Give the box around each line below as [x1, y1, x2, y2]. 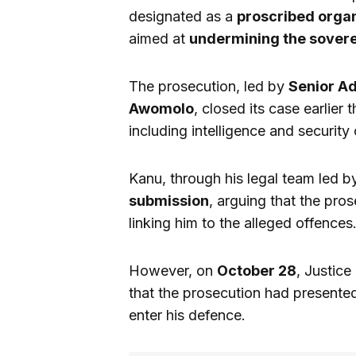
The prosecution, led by [129, 77, 288, 95]
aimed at [129, 29, 189, 47]
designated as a [129, 7, 237, 25]
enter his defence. [129, 306, 246, 323]
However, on [129, 261, 217, 279]
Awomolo [129, 99, 194, 117]
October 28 [217, 261, 296, 279]
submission [129, 192, 209, 209]
